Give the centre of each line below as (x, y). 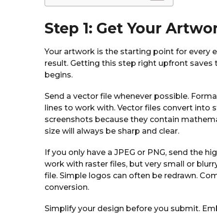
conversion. (67, 187)
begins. (59, 75)
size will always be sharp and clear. (112, 131)
